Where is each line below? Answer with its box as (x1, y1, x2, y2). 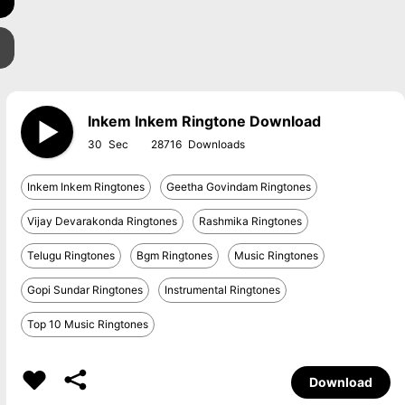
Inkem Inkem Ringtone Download (87, 112, 321, 130)
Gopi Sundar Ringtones (26, 283, 143, 297)
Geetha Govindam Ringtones (165, 180, 311, 193)
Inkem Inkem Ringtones (26, 180, 145, 193)
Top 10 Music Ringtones (26, 317, 148, 331)
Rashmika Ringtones (198, 214, 302, 228)
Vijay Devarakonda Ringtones (26, 214, 177, 228)
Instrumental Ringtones (164, 283, 280, 297)
